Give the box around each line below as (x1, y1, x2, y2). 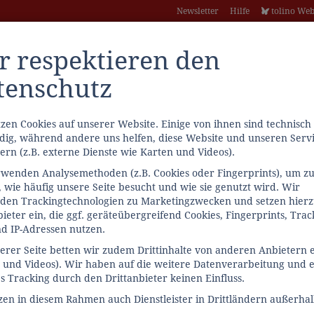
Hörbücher (247, 163, 300, 174)
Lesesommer (48, 163, 109, 174)
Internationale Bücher (125, 163, 231, 174)
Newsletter (177, 6, 219, 16)
